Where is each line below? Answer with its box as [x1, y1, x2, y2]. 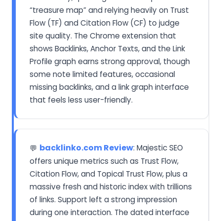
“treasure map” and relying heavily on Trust [30, 5, 189, 15]
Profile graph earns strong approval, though [30, 56, 190, 67]
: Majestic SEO [133, 143, 183, 153]
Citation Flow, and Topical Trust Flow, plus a [30, 169, 187, 179]
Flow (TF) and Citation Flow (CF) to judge [30, 18, 180, 28]
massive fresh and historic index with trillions [30, 182, 192, 192]
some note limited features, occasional [30, 69, 175, 79]
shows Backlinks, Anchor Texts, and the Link [30, 43, 185, 54]
